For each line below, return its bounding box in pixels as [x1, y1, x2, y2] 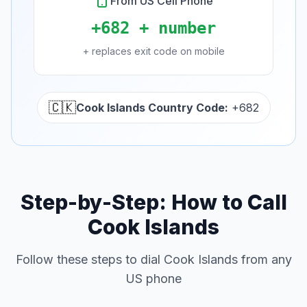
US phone [125, 271, 182, 286]
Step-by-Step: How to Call [20, 190, 287, 214]
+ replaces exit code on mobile [82, 45, 225, 57]
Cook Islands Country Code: [75, 101, 228, 114]
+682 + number [91, 19, 216, 38]
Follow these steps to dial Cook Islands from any [15, 252, 292, 267]
